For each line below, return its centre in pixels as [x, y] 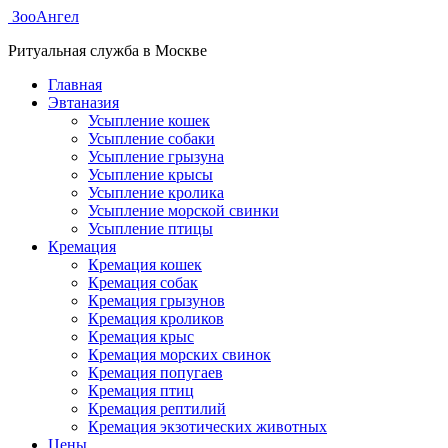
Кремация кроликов [156, 318]
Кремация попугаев [155, 372]
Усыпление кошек [149, 120]
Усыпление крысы [150, 174]
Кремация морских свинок [179, 354]
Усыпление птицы [150, 228]
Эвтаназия [83, 102]
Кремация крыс [141, 336]
